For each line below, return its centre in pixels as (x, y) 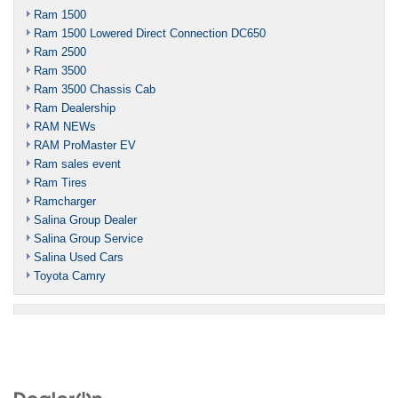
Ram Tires (60, 182)
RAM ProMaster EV (85, 145)
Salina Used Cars (79, 257)
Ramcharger (65, 201)
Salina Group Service (88, 238)
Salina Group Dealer (85, 219)
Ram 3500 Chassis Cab (95, 89)
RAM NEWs (65, 126)
